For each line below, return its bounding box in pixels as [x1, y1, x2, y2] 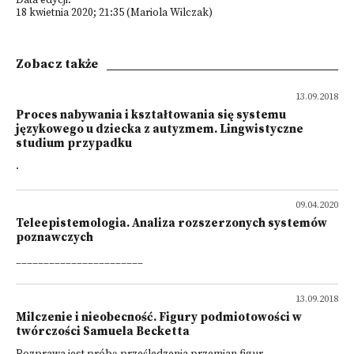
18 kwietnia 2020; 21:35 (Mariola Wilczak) [16, 6, 213, 20]
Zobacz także [16, 56, 99, 72]
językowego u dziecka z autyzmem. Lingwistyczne [16, 122, 303, 137]
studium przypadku [16, 136, 132, 151]
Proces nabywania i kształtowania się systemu [16, 107, 286, 122]
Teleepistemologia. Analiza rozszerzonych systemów [16, 216, 327, 231]
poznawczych [16, 230, 93, 245]
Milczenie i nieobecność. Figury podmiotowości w [16, 310, 302, 325]
